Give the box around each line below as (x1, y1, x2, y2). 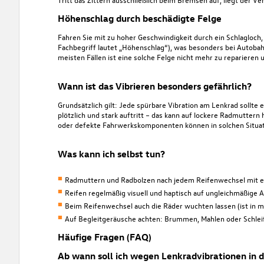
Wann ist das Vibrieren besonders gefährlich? (57, 80, 252, 92)
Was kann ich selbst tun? (57, 147, 165, 160)
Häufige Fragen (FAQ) (57, 231, 151, 243)
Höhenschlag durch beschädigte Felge (57, 12, 222, 24)
